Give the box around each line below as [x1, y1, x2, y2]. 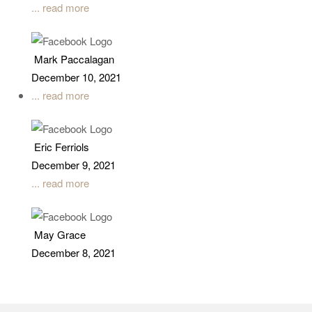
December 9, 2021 [31, 159, 116, 174]
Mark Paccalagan [34, 53, 114, 68]
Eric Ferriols [34, 141, 89, 156]
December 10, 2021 [31, 71, 121, 86]
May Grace [34, 228, 86, 244]
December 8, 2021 [31, 247, 116, 262]
